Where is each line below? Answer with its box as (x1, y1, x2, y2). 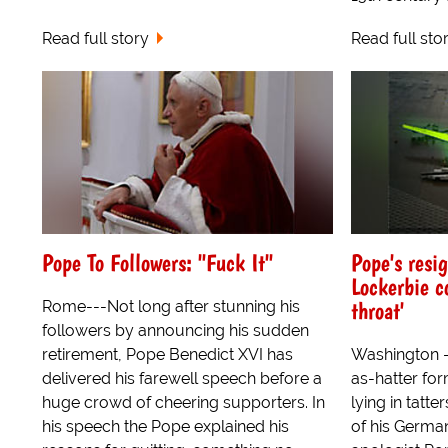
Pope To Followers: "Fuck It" (42, 248, 273, 278)
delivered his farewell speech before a (42, 369, 322, 388)
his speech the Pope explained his (42, 417, 289, 436)
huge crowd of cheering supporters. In (42, 393, 325, 412)
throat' (350, 296, 404, 326)
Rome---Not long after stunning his (42, 297, 300, 316)
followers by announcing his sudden (42, 321, 309, 340)
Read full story (42, 28, 149, 48)
